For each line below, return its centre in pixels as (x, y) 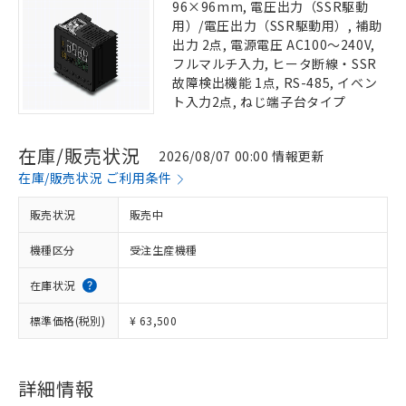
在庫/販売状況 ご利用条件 (95, 178)
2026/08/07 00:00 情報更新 (242, 155)
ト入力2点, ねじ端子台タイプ (259, 101)
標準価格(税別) (68, 320)
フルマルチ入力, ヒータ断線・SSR (275, 63)
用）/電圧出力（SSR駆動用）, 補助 (277, 25)
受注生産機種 (164, 250)
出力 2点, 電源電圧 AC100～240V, (274, 44)
